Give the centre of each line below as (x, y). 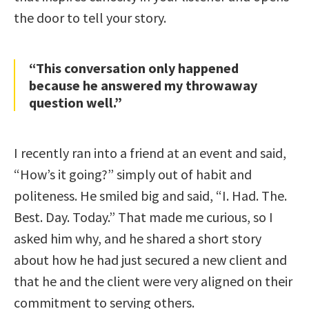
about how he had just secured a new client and (150, 259)
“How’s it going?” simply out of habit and (133, 174)
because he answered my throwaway (143, 85)
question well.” (76, 102)
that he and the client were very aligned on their (153, 281)
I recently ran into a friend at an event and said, (150, 152)
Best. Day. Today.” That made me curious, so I (143, 217)
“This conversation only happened (134, 68)
